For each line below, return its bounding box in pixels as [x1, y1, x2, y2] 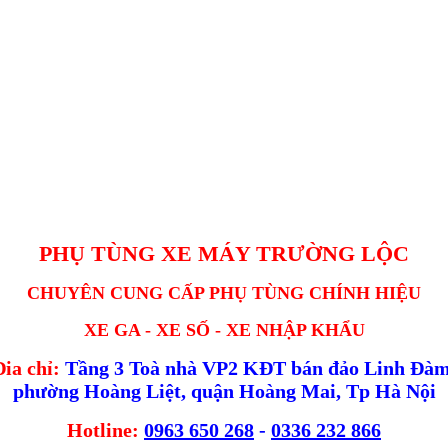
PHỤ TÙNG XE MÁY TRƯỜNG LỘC [39, 241, 409, 267]
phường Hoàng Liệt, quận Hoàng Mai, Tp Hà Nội [12, 380, 436, 403]
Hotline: [67, 419, 139, 442]
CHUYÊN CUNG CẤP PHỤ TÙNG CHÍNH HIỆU [27, 283, 421, 304]
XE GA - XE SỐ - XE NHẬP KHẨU [83, 320, 365, 341]
